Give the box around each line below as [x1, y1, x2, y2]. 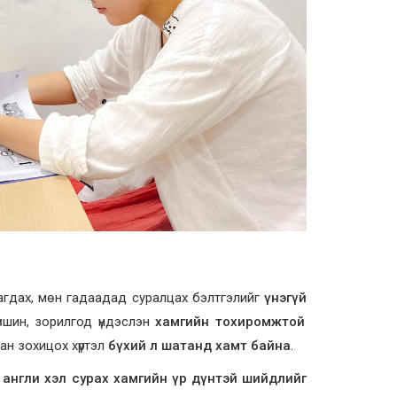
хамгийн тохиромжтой [155, 313, 305, 330]
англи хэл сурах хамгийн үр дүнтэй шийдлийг [3, 370, 307, 386]
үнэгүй [264, 289, 307, 306]
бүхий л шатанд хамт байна [107, 337, 291, 354]
